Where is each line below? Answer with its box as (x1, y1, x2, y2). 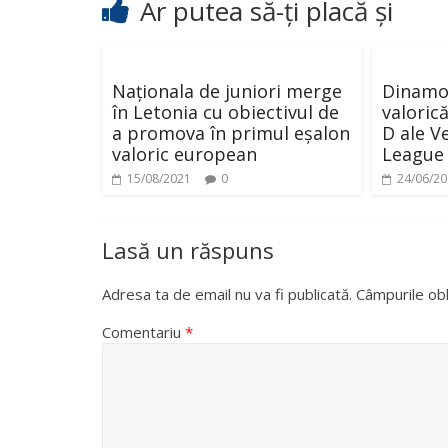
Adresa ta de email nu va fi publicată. (102, 283, 352, 304)
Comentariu (102, 321, 185, 342)
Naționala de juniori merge (112, 78, 342, 103)
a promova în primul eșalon (112, 120, 350, 145)
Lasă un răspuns (102, 234, 274, 265)
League (382, 141, 444, 166)
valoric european (112, 141, 257, 166)
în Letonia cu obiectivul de (112, 99, 339, 124)
